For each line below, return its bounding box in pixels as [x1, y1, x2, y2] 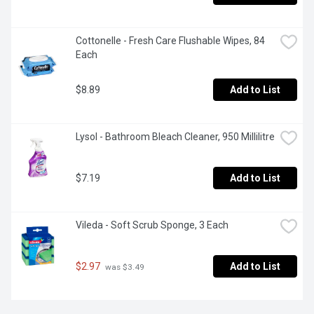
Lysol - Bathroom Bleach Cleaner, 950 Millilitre [76, 131, 275, 143]
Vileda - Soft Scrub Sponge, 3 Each [76, 219, 228, 231]
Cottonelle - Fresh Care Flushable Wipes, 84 [76, 35, 265, 47]
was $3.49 [103, 261, 144, 272]
